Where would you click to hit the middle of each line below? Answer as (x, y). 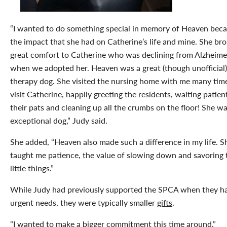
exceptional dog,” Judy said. (59, 120)
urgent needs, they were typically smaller (84, 202)
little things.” (32, 168)
